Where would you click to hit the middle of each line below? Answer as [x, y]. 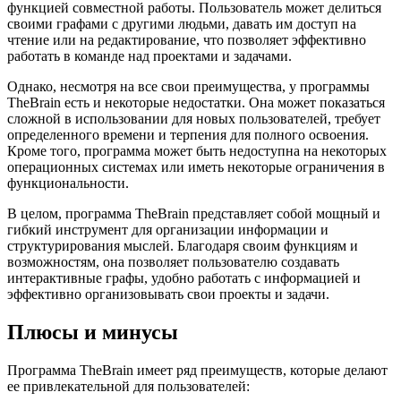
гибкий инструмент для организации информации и [168, 230]
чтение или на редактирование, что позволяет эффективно [187, 40]
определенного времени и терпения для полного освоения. [188, 135]
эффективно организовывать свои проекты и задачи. [168, 294]
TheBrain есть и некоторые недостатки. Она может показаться [196, 103]
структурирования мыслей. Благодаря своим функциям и [183, 246]
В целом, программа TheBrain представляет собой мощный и [194, 214]
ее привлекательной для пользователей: [128, 387]
